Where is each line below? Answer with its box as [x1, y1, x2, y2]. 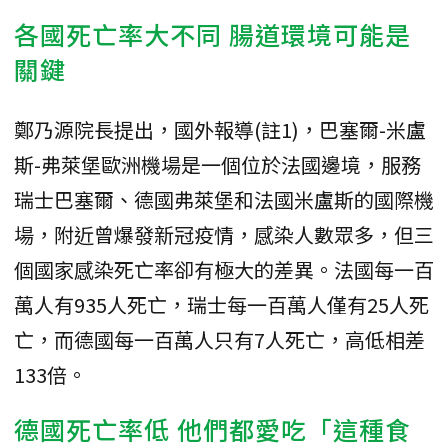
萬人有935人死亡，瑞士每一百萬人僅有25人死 [14, 289, 429, 319]
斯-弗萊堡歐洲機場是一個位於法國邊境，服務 [14, 149, 421, 179]
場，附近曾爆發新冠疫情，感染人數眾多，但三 [14, 219, 434, 249]
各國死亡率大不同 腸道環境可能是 [14, 15, 411, 52]
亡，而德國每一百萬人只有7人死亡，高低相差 [14, 324, 425, 354]
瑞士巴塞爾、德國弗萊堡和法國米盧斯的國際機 [14, 184, 434, 214]
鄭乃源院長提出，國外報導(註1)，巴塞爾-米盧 [14, 114, 426, 144]
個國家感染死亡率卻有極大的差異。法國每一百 [14, 254, 434, 284]
